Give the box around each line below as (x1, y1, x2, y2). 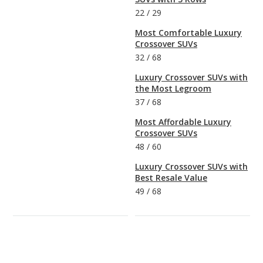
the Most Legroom (135, 82, 211, 94)
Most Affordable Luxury (135, 116, 231, 127)
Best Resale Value (135, 171, 207, 183)
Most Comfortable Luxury (135, 26, 242, 38)
